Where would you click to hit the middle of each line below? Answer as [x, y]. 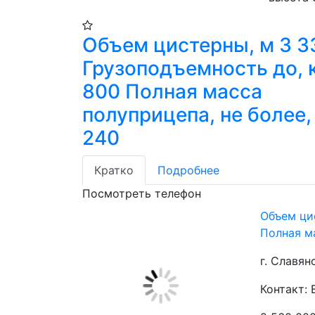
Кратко [114, 170]
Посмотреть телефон [142, 193]
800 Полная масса [172, 91]
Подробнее [188, 170]
